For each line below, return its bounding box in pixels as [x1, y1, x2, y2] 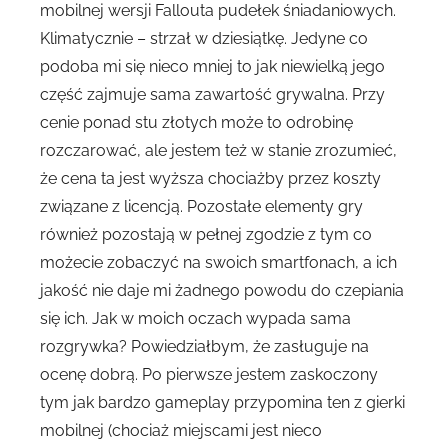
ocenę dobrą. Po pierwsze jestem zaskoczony [40, 365, 378, 385]
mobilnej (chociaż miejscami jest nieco [40, 421, 322, 441]
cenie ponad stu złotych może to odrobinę [40, 113, 353, 133]
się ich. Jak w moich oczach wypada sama [40, 309, 351, 329]
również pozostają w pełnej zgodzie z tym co [40, 225, 372, 245]
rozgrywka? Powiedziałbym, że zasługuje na [40, 337, 369, 357]
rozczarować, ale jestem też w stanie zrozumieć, [40, 141, 397, 161]
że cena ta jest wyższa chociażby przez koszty [40, 169, 381, 189]
